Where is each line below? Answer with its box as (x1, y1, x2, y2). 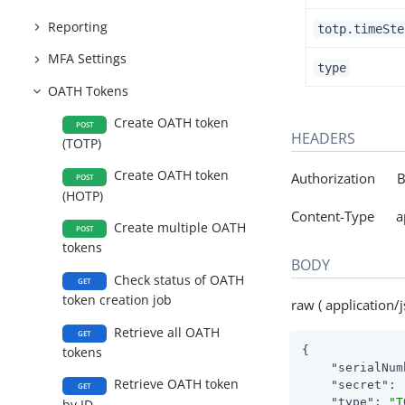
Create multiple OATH (110, 219, 247, 237)
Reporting (48, 17, 108, 35)
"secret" (331, 377, 390, 391)
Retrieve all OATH (110, 323, 221, 341)
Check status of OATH (110, 270, 245, 288)
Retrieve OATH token (110, 375, 240, 393)
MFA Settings (48, 50, 127, 68)
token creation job (62, 291, 173, 309)
